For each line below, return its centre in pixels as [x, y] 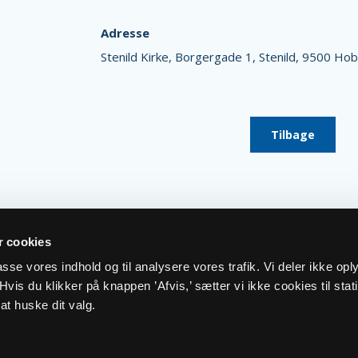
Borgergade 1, [217, 56]
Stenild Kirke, [137, 56]
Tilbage [293, 134]
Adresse [125, 33]
